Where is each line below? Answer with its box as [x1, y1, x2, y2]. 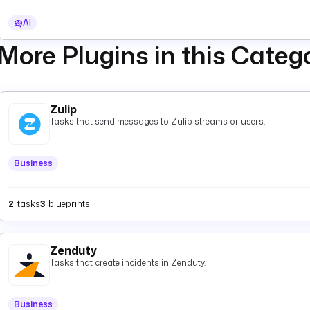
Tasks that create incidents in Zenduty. [50, 257, 206, 268]
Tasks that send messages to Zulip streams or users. [50, 116, 265, 127]
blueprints [48, 197, 90, 210]
